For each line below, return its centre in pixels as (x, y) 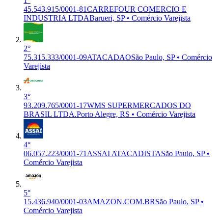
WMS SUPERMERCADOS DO (139, 105)
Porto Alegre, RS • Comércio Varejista (136, 114)
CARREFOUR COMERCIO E (137, 9)
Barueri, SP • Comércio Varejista (140, 18)
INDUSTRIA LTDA (56, 18)
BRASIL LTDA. (50, 114)
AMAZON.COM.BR (121, 201)
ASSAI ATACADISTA (124, 153)
